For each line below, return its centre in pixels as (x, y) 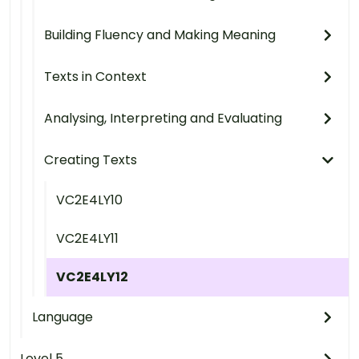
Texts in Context (95, 77)
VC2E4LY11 (87, 239)
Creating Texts (91, 160)
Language (63, 317)
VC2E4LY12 (92, 277)
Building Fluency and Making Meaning (160, 35)
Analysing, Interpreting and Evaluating (163, 119)
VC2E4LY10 (89, 200)
